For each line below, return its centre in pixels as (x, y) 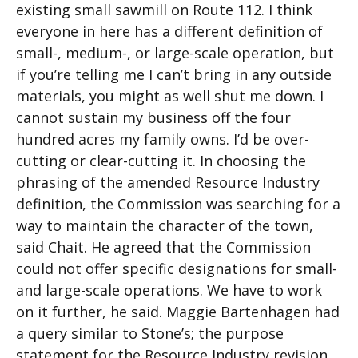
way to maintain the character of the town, (165, 225)
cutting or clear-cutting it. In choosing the (161, 161)
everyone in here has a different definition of (169, 31)
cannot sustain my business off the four (153, 117)
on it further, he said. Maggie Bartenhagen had (178, 312)
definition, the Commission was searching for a (178, 204)
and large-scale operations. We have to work (169, 290)
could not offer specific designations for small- (177, 268)
